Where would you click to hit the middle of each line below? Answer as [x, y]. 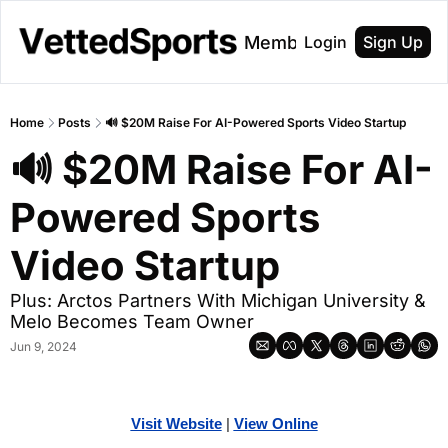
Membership [299, 42]
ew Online [282, 423]
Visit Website [176, 423]
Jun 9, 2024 [43, 346]
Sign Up [393, 42]
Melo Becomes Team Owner [132, 321]
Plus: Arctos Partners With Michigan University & [218, 300]
